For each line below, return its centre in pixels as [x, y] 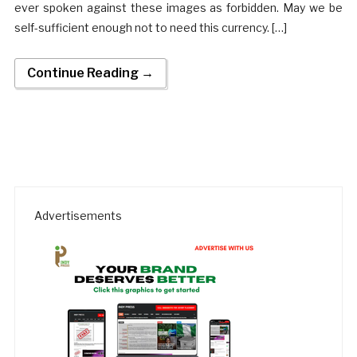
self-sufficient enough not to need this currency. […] [150, 28]
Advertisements [78, 216]
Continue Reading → [90, 73]
